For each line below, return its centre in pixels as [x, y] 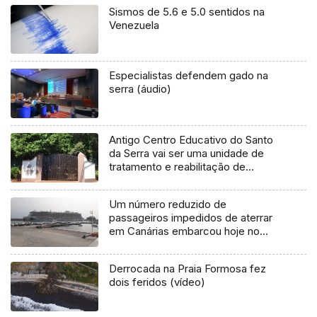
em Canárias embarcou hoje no [185, 231]
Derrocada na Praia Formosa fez [188, 269]
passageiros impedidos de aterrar [191, 218]
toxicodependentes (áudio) [176, 180]
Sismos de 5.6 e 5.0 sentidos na [187, 11]
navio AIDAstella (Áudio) [168, 245]
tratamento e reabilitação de [178, 167]
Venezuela [134, 25]
